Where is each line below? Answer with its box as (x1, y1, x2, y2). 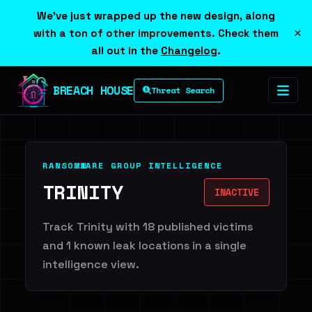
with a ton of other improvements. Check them (33, 26, 279, 40)
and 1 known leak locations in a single (42, 238, 247, 253)
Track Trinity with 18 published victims (42, 219, 253, 234)
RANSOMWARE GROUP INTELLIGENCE (42, 159, 223, 171)
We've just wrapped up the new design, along (37, 9, 275, 22)
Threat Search (150, 84, 214, 96)
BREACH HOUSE (53, 81, 134, 99)
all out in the (91, 44, 161, 57)
